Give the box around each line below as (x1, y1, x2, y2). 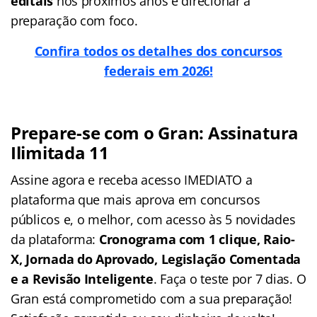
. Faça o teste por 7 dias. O (153, 270, 306, 287)
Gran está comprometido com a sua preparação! (11, 289, 293, 307)
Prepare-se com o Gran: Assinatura (11, 120, 299, 144)
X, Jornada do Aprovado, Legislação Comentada (11, 250, 301, 267)
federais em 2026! (104, 62, 213, 79)
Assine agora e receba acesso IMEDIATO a (11, 171, 253, 188)
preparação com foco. (11, 11, 138, 29)
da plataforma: (11, 230, 99, 248)
